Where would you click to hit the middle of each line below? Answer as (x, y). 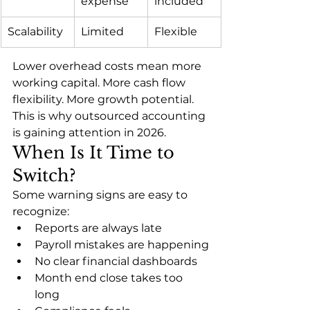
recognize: (41, 212)
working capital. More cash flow (100, 83)
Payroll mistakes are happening (122, 245)
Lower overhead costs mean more (108, 66)
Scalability (35, 32)
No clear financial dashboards (116, 262)
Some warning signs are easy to (101, 195)
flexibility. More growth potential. (103, 100)
